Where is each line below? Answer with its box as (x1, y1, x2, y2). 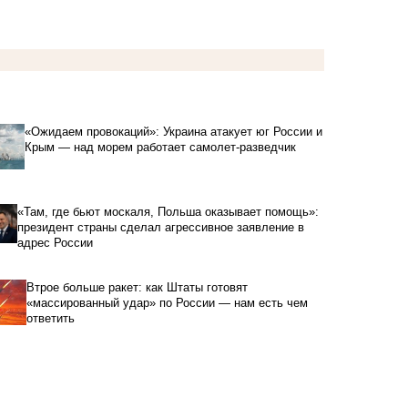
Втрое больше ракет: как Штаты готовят (25, 280, 248, 294)
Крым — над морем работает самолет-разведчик (25, 140, 297, 155)
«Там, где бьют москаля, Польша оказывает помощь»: (17, 204, 320, 219)
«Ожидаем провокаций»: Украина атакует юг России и (25, 125, 323, 139)
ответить (25, 311, 75, 325)
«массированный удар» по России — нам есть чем (25, 295, 308, 310)
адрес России (17, 235, 94, 250)
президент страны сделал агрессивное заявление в (17, 219, 305, 234)
